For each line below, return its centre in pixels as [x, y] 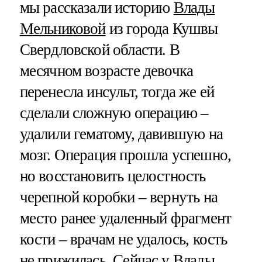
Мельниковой [63, 29]
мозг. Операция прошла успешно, [125, 155]
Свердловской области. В [99, 50]
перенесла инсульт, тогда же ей [117, 92]
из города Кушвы [162, 29]
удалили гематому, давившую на [121, 134]
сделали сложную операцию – [114, 113]
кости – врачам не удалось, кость [123, 239]
